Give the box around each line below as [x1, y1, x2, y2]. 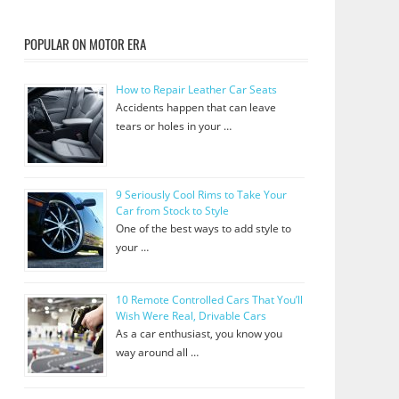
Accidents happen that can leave [115, 100, 276, 116]
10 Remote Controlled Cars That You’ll [115, 292, 303, 308]
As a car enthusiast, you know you [115, 326, 282, 342]
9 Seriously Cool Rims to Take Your [115, 187, 287, 203]
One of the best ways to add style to [115, 221, 291, 237]
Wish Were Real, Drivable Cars [115, 308, 266, 324]
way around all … [115, 345, 199, 361]
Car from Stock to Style [115, 203, 229, 219]
